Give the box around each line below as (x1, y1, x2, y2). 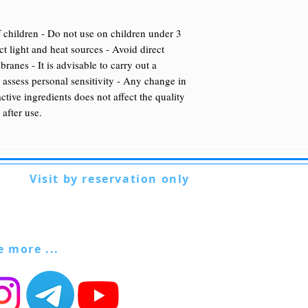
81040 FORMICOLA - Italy (30, 201, 140, 214)
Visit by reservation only (30, 170, 190, 186)
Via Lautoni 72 (30, 186, 89, 200)
